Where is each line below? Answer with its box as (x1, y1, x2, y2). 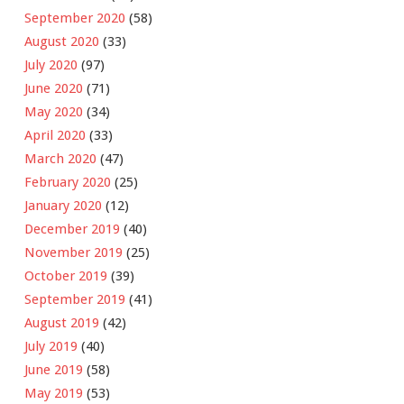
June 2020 (24, 79, 83, 96)
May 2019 (24, 384, 83, 401)
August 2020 (24, 32, 99, 50)
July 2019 (24, 337, 78, 354)
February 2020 (24, 173, 111, 190)
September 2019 (24, 290, 125, 308)
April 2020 (24, 126, 86, 143)
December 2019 (24, 220, 120, 237)
